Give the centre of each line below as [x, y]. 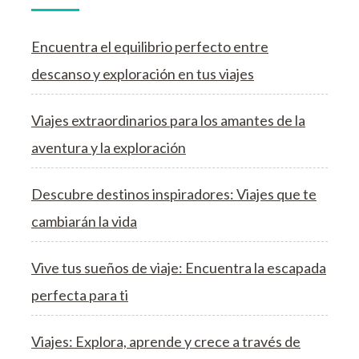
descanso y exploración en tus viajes [143, 73]
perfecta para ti [80, 294]
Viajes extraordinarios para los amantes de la [168, 120]
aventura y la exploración [109, 147]
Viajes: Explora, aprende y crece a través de [166, 341]
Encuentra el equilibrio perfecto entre [150, 46]
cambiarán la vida [84, 221]
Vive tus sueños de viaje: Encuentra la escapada [179, 267]
